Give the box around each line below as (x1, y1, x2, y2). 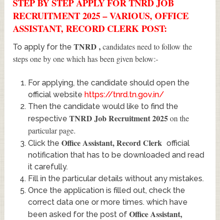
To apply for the (13, 42, 74, 52)
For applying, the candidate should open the (27, 78, 190, 87)
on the (169, 112, 189, 123)
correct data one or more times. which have (27, 197, 188, 207)
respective (27, 113, 69, 123)
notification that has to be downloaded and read (27, 150, 204, 160)
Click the (27, 138, 61, 148)
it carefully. (27, 162, 68, 171)
